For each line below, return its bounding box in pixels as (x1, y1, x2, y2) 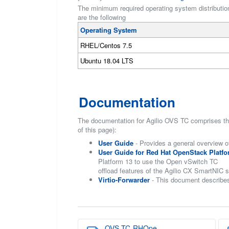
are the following (78, 12, 126, 22)
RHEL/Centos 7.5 (80, 40, 132, 51)
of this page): (78, 125, 117, 135)
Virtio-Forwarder (98, 175, 150, 185)
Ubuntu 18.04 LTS (80, 56, 133, 66)
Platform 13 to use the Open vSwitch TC (98, 156, 218, 167)
